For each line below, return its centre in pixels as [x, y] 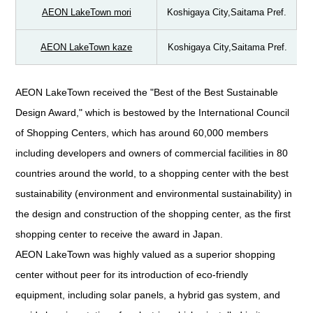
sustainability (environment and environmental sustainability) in [154, 194]
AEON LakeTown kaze [87, 48]
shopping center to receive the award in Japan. [119, 234]
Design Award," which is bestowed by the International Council [153, 113]
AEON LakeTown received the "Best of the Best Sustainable [147, 93]
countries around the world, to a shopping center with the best [152, 174]
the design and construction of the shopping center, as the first [153, 214]
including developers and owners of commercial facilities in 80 [152, 153]
